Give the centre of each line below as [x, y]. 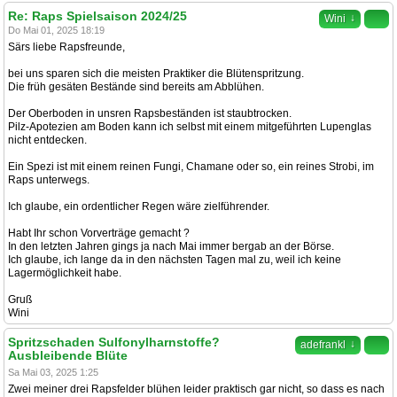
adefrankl [323, 345]
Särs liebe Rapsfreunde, [66, 47]
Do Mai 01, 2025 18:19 [56, 31]
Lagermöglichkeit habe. [65, 273]
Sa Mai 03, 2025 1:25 [53, 373]
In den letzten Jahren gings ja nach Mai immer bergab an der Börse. [171, 247]
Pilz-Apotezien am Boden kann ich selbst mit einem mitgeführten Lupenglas [190, 127]
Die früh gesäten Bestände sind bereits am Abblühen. [136, 87]
